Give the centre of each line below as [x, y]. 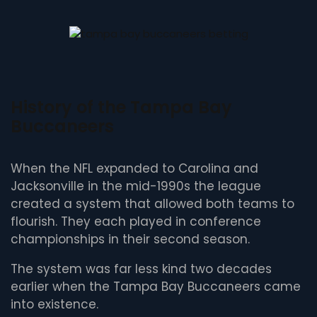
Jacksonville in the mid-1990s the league [136, 186]
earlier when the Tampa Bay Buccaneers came [156, 287]
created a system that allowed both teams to [152, 204]
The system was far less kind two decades [141, 269]
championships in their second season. [130, 240]
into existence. [54, 305]
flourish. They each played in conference [136, 222]
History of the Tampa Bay [121, 108]
